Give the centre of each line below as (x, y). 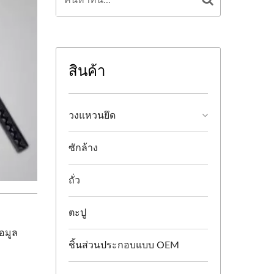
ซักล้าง (83, 148)
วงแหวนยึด (92, 116)
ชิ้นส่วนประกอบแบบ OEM (124, 245)
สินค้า (87, 70)
